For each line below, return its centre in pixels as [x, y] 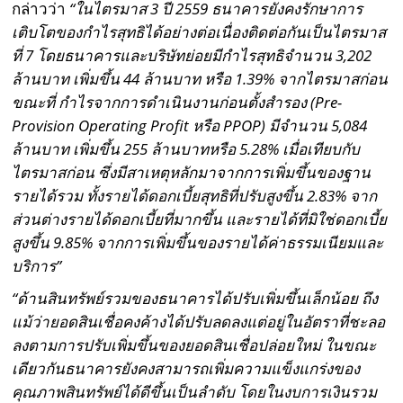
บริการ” [37, 265]
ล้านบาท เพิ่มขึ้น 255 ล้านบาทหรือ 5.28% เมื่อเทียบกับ [186, 148]
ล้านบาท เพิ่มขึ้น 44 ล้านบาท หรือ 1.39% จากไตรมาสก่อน [200, 78]
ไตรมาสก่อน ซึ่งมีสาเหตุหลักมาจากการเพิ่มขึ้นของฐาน [192, 172]
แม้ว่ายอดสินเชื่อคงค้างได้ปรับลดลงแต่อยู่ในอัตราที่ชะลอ [199, 321]
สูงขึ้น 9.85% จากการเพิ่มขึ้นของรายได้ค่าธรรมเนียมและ [198, 242]
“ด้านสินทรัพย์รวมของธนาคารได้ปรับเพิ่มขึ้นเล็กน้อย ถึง [195, 298]
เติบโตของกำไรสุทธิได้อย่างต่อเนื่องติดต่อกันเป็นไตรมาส [199, 31]
